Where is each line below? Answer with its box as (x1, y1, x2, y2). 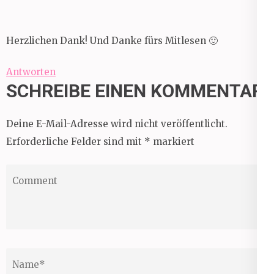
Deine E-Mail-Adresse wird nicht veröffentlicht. (6, 118, 228, 130)
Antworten (6, 66, 56, 78)
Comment (6, 166, 51, 179)
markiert (150, 136, 194, 147)
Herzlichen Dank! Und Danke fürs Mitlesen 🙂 (6, 34, 218, 46)
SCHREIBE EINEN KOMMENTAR (6, 80, 264, 102)
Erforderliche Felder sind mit (6, 136, 144, 147)
